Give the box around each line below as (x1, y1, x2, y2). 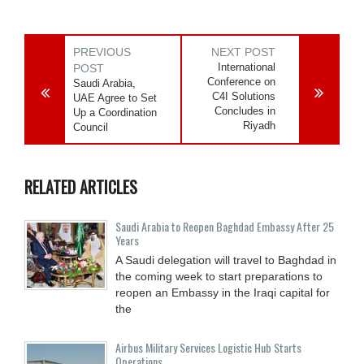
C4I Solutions (212, 89, 276, 102)
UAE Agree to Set (73, 91, 157, 104)
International (218, 60, 276, 73)
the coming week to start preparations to (115, 269, 323, 283)
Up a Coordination (73, 106, 157, 119)
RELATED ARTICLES (24, 174, 137, 199)
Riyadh (243, 119, 276, 132)
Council (73, 120, 108, 133)
